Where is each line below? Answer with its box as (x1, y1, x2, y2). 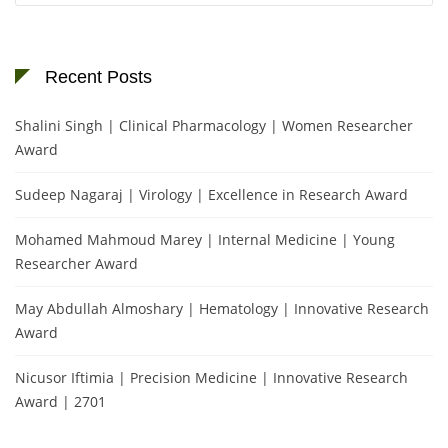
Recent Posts (45, 66, 152, 87)
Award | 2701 (15, 391, 106, 411)
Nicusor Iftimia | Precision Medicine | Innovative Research (15, 367, 408, 387)
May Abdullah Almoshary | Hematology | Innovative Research (15, 298, 429, 318)
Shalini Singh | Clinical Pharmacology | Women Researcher (15, 115, 413, 135)
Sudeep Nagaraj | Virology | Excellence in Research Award (15, 184, 408, 204)
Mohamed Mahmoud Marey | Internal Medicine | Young (15, 229, 395, 249)
